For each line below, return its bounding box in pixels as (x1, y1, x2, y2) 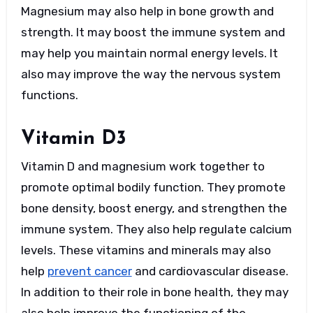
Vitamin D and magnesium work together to (20, 159, 265, 174)
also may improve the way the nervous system (20, 66, 281, 81)
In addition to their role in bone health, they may (20, 285, 289, 300)
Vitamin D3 (20, 129, 126, 149)
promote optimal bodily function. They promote (20, 180, 286, 195)
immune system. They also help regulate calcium (20, 222, 292, 237)
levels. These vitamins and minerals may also (20, 243, 271, 258)
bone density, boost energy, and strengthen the (20, 201, 287, 216)
